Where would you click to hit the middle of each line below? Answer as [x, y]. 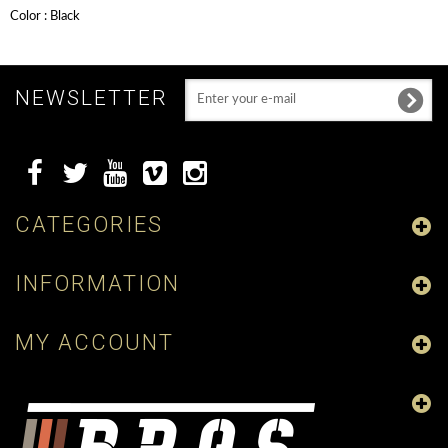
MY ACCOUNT [94, 342]
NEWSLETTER [91, 98]
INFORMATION [97, 283]
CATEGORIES [89, 224]
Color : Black [45, 16]
